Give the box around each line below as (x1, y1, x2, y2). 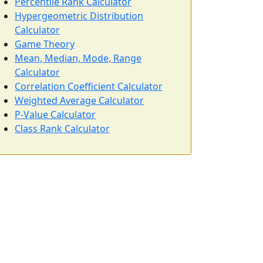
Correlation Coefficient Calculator (15, 80, 163, 93)
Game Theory (15, 38, 75, 50)
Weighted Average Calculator (15, 94, 144, 107)
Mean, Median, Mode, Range (15, 52, 141, 65)
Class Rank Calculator (15, 122, 110, 135)
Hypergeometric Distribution (15, 9, 143, 22)
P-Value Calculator (15, 108, 96, 121)
